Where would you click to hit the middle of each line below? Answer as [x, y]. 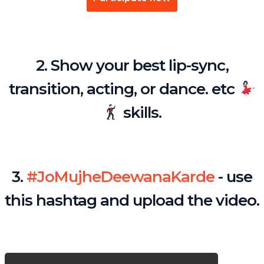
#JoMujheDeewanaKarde [121, 177]
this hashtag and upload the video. [132, 201]
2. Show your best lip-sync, [132, 66]
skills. [141, 113]
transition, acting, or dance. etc [123, 89]
